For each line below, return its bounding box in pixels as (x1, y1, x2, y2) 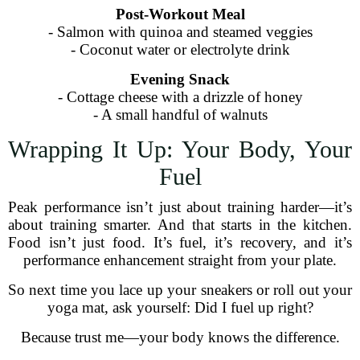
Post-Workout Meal (115, 6, 245, 22)
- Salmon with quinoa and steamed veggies (47, 23, 313, 40)
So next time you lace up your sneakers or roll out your (8, 281, 352, 298)
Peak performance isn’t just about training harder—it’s (8, 198, 352, 215)
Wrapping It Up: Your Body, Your (8, 136, 352, 162)
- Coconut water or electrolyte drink (70, 41, 290, 58)
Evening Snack (130, 71, 230, 88)
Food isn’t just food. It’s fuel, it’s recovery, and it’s (8, 234, 352, 251)
